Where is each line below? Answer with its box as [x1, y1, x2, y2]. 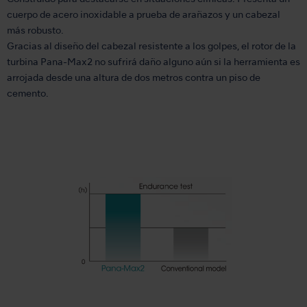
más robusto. [7, 27, 64, 36]
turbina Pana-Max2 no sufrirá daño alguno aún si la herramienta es [7, 58, 300, 67]
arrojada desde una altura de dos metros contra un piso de [7, 74, 260, 83]
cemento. [7, 90, 49, 99]
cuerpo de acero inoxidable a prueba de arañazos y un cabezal [7, 11, 280, 20]
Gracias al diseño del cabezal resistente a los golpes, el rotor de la [7, 42, 296, 51]
